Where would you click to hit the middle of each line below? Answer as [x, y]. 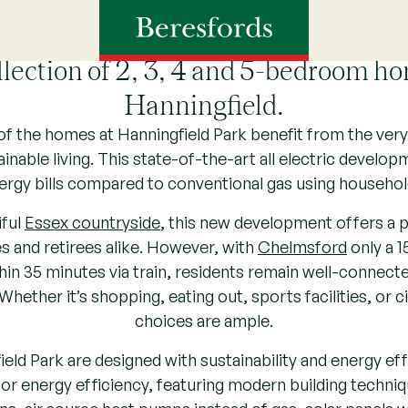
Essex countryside [92, 220]
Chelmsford [302, 245]
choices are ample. [204, 319]
